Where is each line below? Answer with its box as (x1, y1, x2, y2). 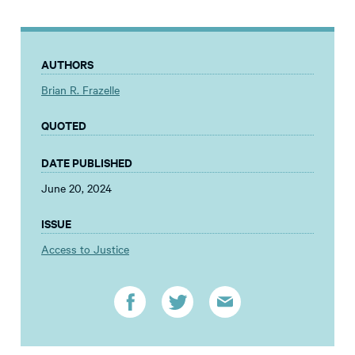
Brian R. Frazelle (41, 82, 120, 98)
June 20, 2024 (41, 180, 112, 197)
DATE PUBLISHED (41, 154, 132, 171)
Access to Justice (41, 241, 129, 258)
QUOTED (41, 116, 86, 134)
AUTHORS (41, 55, 94, 73)
